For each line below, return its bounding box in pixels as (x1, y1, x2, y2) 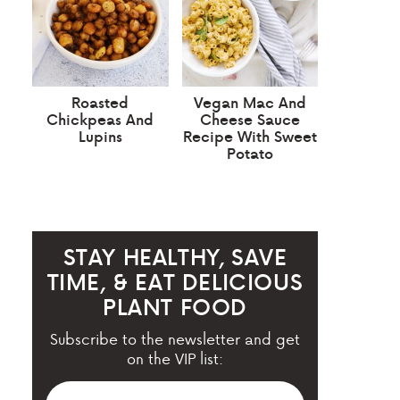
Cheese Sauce (199, 108, 300, 129)
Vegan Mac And (193, 91, 306, 112)
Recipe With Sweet (182, 125, 317, 146)
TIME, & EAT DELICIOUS (46, 265, 304, 297)
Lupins (78, 125, 122, 146)
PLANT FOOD (103, 290, 247, 322)
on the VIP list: (127, 346, 223, 369)
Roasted (71, 91, 129, 112)
